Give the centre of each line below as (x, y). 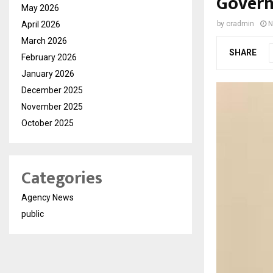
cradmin (240, 24)
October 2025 (48, 123)
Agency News (48, 197)
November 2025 (52, 107)
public (33, 214)
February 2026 (49, 57)
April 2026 (41, 24)
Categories (62, 178)
